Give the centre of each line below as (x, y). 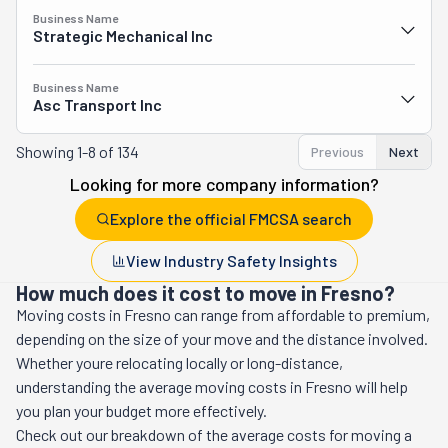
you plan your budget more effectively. (141, 410)
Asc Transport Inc (97, 104)
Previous (337, 151)
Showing (46, 151)
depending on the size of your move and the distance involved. (222, 338)
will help (380, 386)
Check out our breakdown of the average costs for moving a (214, 434)
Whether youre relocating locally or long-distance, (179, 362)
